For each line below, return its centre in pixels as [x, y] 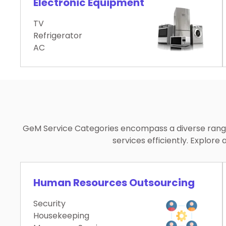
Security [49, 204]
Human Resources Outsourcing [114, 183]
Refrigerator [58, 36]
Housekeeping [61, 216]
